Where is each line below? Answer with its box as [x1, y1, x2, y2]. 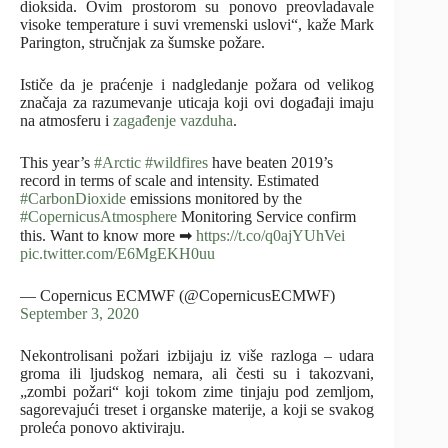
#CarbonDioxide [20, 189, 126, 207]
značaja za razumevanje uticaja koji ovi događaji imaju [20, 93, 375, 111]
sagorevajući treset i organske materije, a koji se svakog [20, 400, 375, 418]
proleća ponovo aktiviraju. [20, 418, 185, 436]
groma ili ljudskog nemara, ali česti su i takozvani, [20, 364, 375, 382]
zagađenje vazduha [113, 111, 233, 129]
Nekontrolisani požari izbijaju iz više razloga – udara [20, 346, 375, 364]
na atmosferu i [20, 111, 113, 129]
